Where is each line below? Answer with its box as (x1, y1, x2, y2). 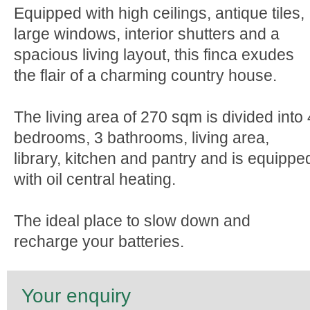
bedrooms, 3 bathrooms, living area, (14, 129, 269, 147)
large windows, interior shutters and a (14, 25, 280, 43)
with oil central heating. (14, 170, 176, 188)
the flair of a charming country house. (14, 66, 277, 84)
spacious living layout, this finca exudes (14, 46, 294, 64)
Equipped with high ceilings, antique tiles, (14, 4, 304, 22)
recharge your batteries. (14, 232, 184, 250)
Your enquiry (21, 285, 131, 307)
